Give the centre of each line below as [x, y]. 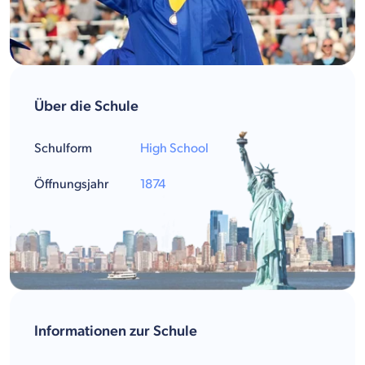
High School [174, 148]
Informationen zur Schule [116, 331]
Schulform [63, 148]
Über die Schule [86, 106]
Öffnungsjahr [71, 184]
